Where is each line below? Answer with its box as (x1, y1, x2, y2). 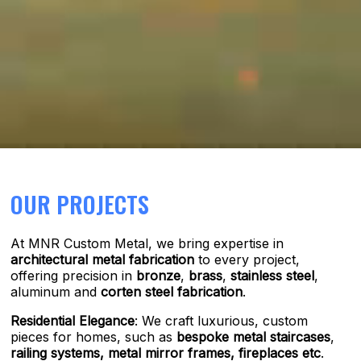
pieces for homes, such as (10, 329, 177, 345)
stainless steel (230, 268, 315, 284)
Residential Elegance (10, 313, 135, 329)
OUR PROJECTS (10, 188, 150, 221)
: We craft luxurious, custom (135, 313, 309, 329)
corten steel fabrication (101, 284, 243, 300)
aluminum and (10, 284, 102, 300)
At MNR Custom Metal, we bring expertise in (10, 235, 284, 251)
